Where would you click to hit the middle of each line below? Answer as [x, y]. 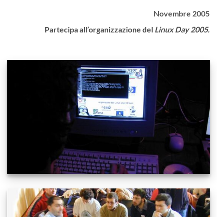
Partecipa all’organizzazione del [100, 29]
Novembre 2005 [182, 13]
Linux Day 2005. [182, 29]
